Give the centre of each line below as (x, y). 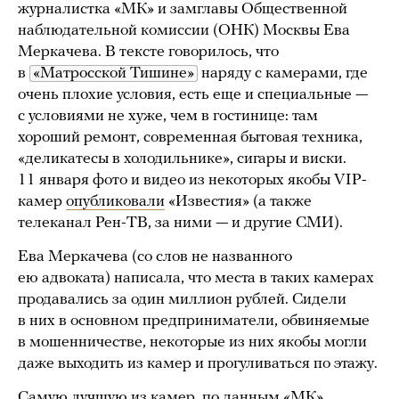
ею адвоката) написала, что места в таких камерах (196, 278)
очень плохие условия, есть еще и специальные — (193, 94)
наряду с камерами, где (283, 73)
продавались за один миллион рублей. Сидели (182, 299)
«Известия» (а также (238, 201)
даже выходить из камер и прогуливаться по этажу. (198, 363)
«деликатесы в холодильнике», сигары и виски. (182, 159)
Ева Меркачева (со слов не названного (155, 256)
